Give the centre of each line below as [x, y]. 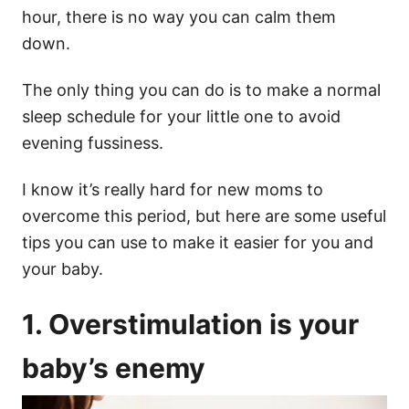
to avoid [307, 117]
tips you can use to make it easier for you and [198, 243]
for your [171, 117]
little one [240, 117]
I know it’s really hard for [120, 190]
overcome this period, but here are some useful [204, 216]
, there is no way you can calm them [196, 17]
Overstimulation [156, 325]
